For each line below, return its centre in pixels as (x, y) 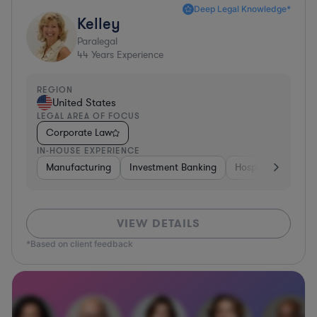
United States (84, 102)
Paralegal (97, 41)
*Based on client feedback (80, 243)
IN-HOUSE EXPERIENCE (88, 150)
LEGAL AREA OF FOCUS (88, 115)
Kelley (99, 23)
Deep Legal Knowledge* (242, 8)
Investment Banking (173, 167)
